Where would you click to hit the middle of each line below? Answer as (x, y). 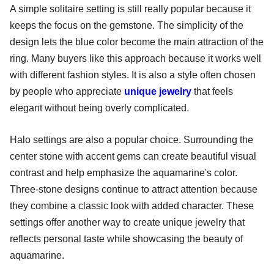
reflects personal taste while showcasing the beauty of (126, 239)
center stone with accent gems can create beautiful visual (133, 156)
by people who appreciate (67, 91)
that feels (213, 91)
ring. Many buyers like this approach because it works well (135, 58)
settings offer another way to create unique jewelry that (127, 222)
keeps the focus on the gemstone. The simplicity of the (127, 25)
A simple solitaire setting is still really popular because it (130, 9)
